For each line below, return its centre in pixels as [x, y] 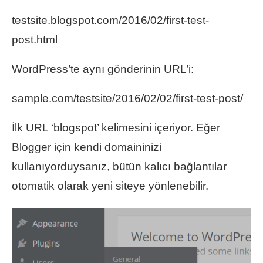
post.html [35, 40]
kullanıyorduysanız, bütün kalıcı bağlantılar [119, 167]
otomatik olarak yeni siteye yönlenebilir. [110, 186]
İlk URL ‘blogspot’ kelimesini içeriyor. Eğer [116, 128]
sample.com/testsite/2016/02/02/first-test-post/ [127, 99]
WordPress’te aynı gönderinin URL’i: [103, 69]
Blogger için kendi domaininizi [87, 147]
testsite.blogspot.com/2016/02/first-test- [110, 21]
